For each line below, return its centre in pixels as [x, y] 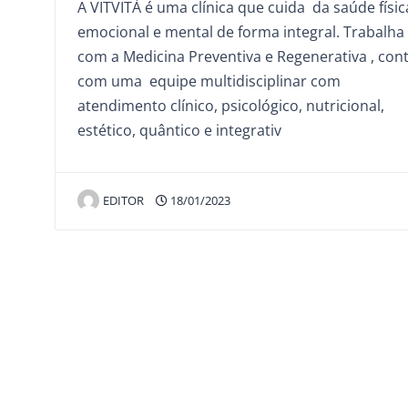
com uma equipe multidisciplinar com [209, 81]
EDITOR [123, 200]
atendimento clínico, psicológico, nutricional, [231, 105]
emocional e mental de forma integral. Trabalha [241, 31]
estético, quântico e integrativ [179, 130]
